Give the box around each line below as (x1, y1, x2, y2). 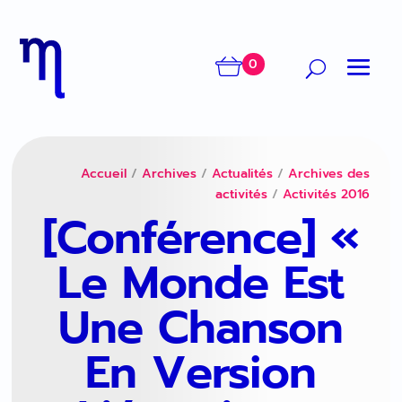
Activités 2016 (283, 185, 371, 204)
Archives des (288, 164, 371, 183)
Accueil (81, 164, 127, 183)
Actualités (212, 164, 274, 183)
